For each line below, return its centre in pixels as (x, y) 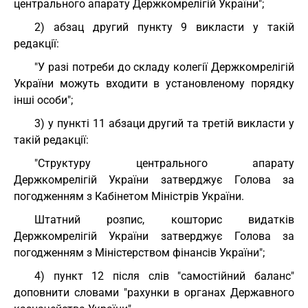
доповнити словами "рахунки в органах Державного (154, 293)
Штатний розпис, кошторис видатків (164, 220)
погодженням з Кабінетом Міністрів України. (129, 196)
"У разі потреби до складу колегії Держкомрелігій (164, 67)
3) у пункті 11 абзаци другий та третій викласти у (164, 123)
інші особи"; (43, 100)
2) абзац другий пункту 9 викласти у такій (164, 27)
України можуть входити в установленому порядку (154, 84)
